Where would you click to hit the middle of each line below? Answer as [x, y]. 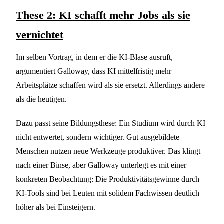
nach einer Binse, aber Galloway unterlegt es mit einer [101, 165]
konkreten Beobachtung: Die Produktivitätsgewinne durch [108, 179]
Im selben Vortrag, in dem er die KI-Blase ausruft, [94, 57]
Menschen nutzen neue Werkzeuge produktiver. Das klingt [108, 151]
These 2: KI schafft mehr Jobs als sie [103, 15]
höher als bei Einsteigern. [56, 207]
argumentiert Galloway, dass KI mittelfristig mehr [94, 71]
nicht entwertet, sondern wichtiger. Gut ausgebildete [98, 137]
